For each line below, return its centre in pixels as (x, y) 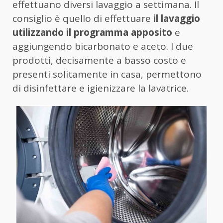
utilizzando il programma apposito (92, 33)
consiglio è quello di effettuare (83, 19)
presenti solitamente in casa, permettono (107, 74)
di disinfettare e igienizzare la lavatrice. (101, 88)
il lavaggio (177, 19)
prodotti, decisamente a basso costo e (99, 60)
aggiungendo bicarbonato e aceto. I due (103, 47)
